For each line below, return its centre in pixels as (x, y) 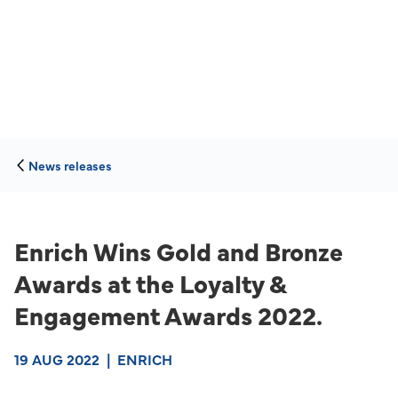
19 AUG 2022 (57, 359)
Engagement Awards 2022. (168, 314)
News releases (70, 165)
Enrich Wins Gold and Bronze (179, 251)
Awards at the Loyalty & (150, 283)
